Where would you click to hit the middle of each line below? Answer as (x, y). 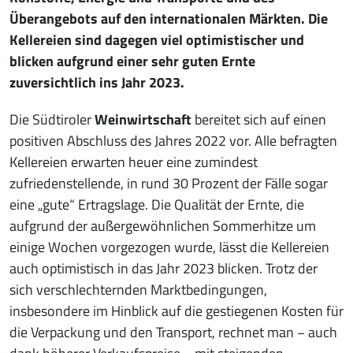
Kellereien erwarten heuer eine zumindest (134, 162)
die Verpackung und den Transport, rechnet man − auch (173, 333)
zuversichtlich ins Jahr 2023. (97, 83)
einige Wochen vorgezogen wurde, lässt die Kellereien (169, 247)
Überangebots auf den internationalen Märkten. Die (169, 19)
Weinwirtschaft (145, 120)
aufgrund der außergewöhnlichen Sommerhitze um (163, 226)
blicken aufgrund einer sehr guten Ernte (132, 61)
